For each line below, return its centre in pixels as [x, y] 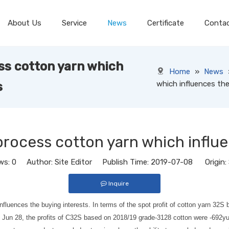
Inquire [118, 184]
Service [75, 23]
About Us [25, 23]
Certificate [166, 23]
